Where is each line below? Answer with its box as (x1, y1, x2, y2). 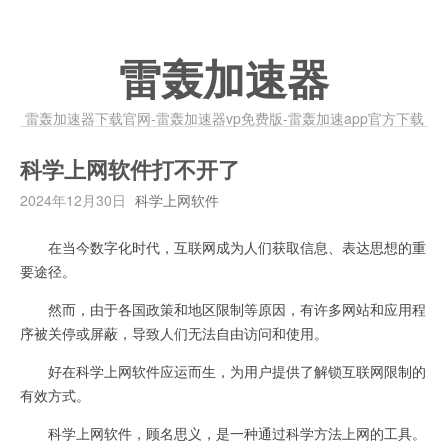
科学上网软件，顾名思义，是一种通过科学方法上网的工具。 (20, 423, 426, 443)
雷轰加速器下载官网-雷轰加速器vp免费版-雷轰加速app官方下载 (24, 108, 424, 128)
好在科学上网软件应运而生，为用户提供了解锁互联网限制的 (20, 361, 426, 381)
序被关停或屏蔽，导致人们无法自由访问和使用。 (20, 323, 328, 343)
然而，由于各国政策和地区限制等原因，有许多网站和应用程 (20, 299, 426, 319)
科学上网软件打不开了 (20, 158, 240, 184)
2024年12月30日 (20, 190, 126, 210)
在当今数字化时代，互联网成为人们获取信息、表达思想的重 (20, 237, 426, 257)
